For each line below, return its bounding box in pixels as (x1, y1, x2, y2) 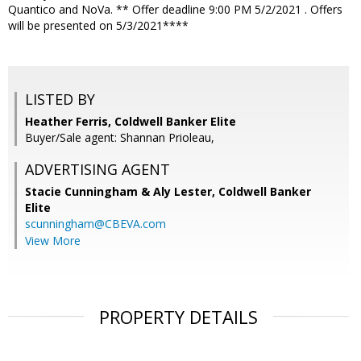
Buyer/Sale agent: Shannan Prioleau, (25, 130, 214, 146)
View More (25, 233, 81, 249)
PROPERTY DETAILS (99, 305, 258, 330)
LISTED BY (25, 89, 95, 110)
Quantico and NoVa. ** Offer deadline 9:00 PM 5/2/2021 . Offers (8, 2, 342, 18)
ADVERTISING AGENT (25, 160, 170, 180)
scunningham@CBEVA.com (25, 216, 166, 232)
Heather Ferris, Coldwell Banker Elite (25, 114, 236, 130)
